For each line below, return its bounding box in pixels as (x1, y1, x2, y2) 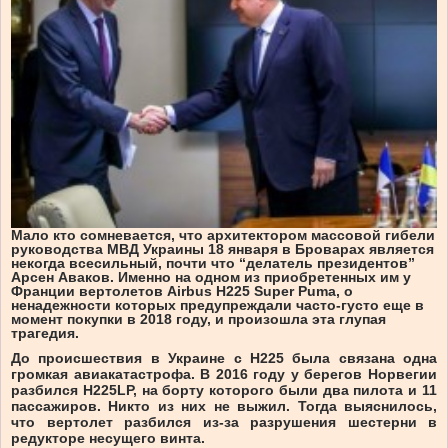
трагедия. (11, 324, 79, 341)
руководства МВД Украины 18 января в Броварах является (11, 240, 434, 257)
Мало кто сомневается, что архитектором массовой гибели (11, 226, 435, 243)
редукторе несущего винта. (11, 429, 205, 446)
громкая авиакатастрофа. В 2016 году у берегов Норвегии (11, 365, 437, 382)
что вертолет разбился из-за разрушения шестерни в (11, 413, 437, 430)
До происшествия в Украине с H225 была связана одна (11, 349, 437, 366)
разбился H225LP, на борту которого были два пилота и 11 (11, 381, 437, 398)
